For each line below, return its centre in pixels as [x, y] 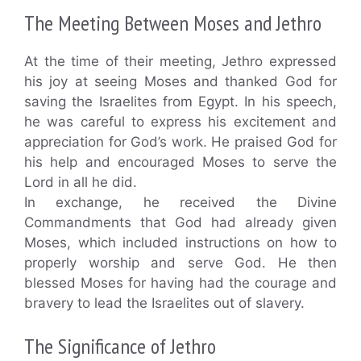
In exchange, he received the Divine [180, 202]
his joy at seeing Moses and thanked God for [180, 81]
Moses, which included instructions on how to [180, 242]
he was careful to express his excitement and [180, 121]
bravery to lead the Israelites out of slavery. [164, 303]
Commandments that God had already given [180, 222]
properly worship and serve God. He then [180, 262]
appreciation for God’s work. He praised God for [180, 141]
